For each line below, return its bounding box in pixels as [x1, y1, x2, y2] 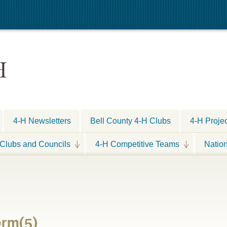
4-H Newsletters [13, 116, 71, 125]
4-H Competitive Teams [95, 139, 179, 148]
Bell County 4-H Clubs [90, 116, 171, 125]
